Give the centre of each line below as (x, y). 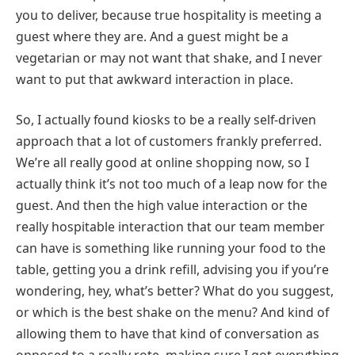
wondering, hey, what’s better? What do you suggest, (175, 291)
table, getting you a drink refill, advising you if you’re (172, 270)
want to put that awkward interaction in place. (155, 79)
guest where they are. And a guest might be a (152, 36)
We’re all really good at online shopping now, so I (162, 163)
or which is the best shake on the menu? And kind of (172, 313)
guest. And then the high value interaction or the (162, 206)
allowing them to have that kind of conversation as (168, 334)
